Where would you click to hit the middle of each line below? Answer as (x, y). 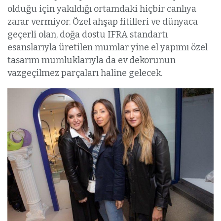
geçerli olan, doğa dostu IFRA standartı (88, 35)
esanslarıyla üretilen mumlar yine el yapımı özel (108, 48)
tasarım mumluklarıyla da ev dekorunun (92, 60)
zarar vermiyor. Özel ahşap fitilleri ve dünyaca (103, 22)
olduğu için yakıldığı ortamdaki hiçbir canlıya (102, 9)
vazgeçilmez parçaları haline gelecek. (85, 73)
